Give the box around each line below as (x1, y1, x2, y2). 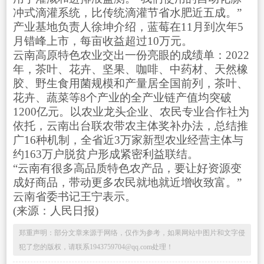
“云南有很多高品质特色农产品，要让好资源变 (12, 161, 242, 174)
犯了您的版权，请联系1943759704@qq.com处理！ (18, 242, 173, 251)
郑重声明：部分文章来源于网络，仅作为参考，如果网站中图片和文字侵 (18, 228, 245, 237)
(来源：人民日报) (12, 204, 98, 217)
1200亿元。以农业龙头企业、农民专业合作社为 (12, 105, 249, 118)
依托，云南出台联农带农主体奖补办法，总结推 (12, 119, 248, 132)
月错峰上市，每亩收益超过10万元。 (12, 34, 193, 47)
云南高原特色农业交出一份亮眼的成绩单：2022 (12, 48, 249, 61)
